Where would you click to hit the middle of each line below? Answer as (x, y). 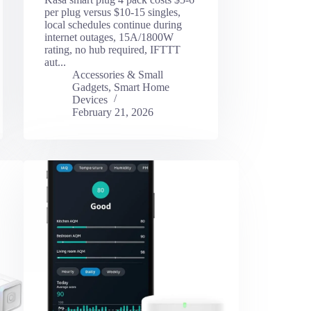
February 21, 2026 (112, 112)
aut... (55, 62)
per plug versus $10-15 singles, (112, 12)
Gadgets (90, 87)
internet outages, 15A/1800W (109, 37)
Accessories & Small (117, 74)
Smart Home (141, 87)
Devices (90, 99)
